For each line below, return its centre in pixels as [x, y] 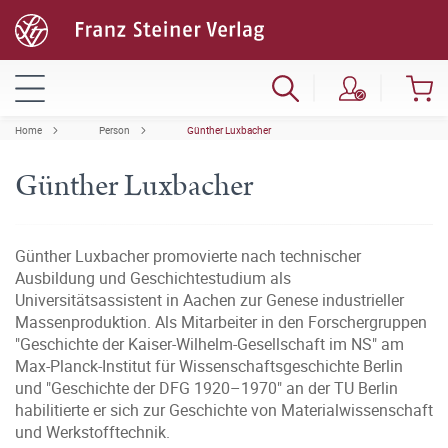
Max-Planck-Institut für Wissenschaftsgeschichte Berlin [209, 366]
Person [114, 130]
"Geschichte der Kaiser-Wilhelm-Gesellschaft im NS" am [209, 344]
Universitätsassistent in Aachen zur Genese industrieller [209, 300]
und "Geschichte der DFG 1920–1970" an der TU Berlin [206, 388]
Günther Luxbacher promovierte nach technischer [188, 256]
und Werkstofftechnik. [92, 432]
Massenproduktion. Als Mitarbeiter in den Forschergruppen [221, 322]
